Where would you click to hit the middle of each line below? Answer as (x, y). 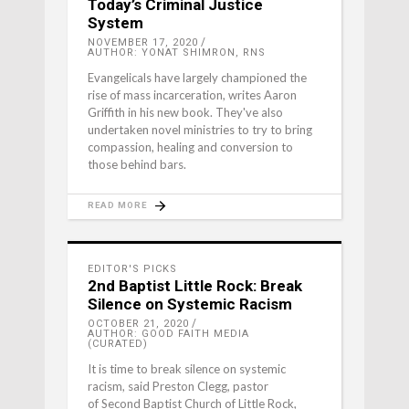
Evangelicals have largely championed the (197, 77)
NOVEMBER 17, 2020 (143, 42)
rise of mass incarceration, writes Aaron (192, 94)
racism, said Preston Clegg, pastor (178, 386)
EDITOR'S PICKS (132, 268)
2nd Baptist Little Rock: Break (195, 285)
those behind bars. (137, 164)
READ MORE (117, 204)
